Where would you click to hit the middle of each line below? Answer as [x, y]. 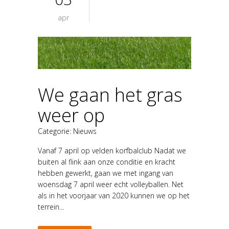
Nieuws [85, 131]
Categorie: [55, 131]
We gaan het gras [110, 95]
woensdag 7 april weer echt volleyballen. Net [111, 184]
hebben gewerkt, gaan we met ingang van [106, 173]
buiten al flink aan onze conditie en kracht [107, 162]
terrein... [51, 207]
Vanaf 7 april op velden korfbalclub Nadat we [112, 150]
